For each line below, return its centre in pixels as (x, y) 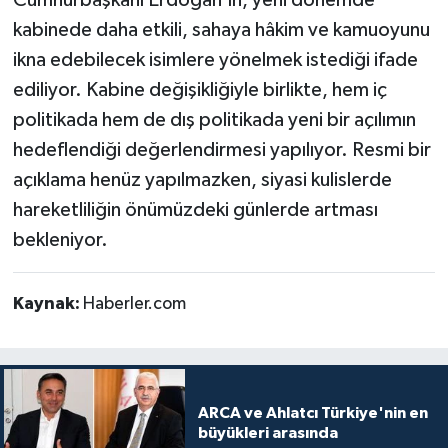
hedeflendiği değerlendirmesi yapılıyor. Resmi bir (221, 149)
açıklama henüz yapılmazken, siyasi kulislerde (202, 179)
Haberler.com (134, 303)
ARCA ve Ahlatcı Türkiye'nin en (312, 412)
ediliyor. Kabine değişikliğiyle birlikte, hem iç (199, 89)
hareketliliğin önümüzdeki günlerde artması (195, 209)
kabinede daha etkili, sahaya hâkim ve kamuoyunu (221, 29)
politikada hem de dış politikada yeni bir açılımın (214, 119)
